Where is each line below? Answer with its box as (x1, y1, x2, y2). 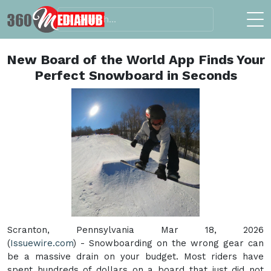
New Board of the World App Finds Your (6, 51, 265, 67)
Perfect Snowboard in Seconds (34, 67, 237, 83)
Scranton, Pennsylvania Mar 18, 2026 (7, 224, 264, 235)
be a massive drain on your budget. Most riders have (7, 250, 264, 262)
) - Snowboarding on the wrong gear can (73, 237, 264, 249)
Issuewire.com (10, 237, 73, 249)
